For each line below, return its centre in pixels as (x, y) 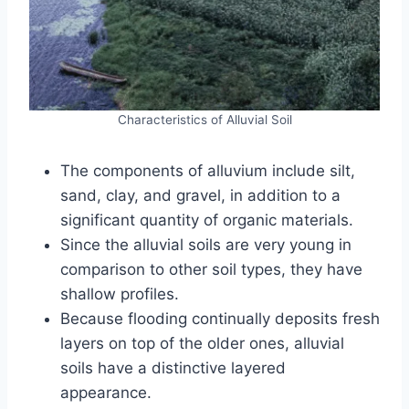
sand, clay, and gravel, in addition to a (200, 195)
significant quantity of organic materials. (207, 220)
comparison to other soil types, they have (211, 269)
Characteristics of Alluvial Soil (204, 119)
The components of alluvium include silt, (208, 170)
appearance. (106, 392)
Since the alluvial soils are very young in (206, 244)
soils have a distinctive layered (173, 367)
